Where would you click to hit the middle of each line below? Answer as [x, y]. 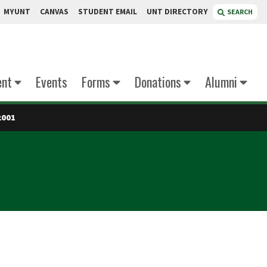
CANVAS [54, 12]
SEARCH [240, 12]
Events [52, 82]
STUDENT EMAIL [108, 12]
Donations [158, 82]
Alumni [221, 82]
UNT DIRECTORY [177, 12]
